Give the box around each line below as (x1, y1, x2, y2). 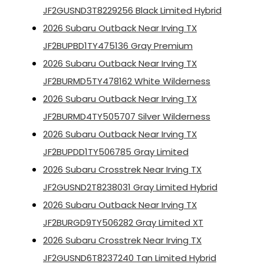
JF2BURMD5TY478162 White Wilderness (43, 75, 210, 88)
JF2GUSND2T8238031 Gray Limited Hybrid (43, 181, 217, 194)
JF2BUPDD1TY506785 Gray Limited (43, 146, 189, 159)
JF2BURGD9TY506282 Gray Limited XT (43, 216, 203, 229)
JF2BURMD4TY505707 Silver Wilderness (43, 110, 210, 123)
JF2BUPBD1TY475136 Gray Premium (43, 39, 193, 52)
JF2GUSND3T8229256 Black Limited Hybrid (43, 4, 222, 17)
